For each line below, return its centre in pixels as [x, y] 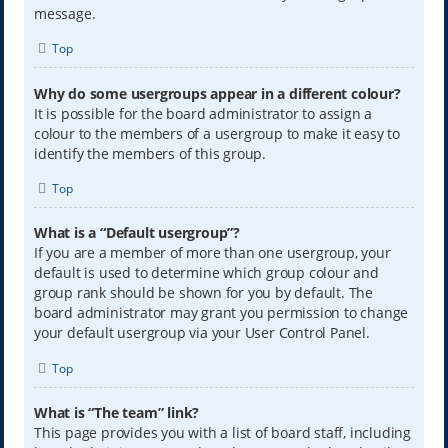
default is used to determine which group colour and [206, 273]
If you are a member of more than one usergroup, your [212, 253]
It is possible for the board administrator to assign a [203, 113]
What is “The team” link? [116, 412]
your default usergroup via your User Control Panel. [201, 333]
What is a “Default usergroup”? [136, 233]
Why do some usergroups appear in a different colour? [217, 93]
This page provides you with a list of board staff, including [222, 432]
